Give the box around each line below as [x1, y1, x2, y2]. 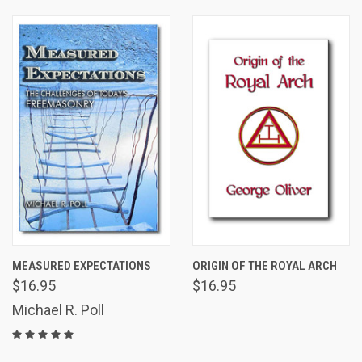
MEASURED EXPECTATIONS [12, 259, 151, 274]
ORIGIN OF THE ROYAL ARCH [192, 259, 337, 274]
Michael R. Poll [12, 301, 104, 319]
